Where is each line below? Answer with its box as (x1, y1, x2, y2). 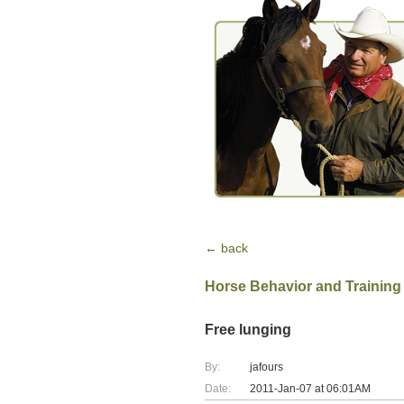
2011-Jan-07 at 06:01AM (250, 382, 371, 395)
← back (205, 241, 248, 255)
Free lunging (205, 322, 291, 337)
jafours (250, 361, 283, 373)
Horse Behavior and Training (205, 279, 401, 294)
